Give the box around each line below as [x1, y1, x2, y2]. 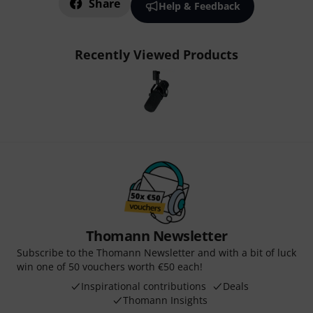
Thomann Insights [122, 293, 208, 307]
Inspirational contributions [81, 279, 206, 293]
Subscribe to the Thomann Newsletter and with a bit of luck [17, 245, 296, 259]
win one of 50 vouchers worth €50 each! [17, 259, 203, 273]
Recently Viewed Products [75, 45, 238, 63]
